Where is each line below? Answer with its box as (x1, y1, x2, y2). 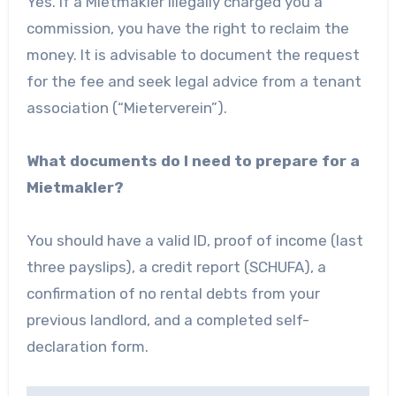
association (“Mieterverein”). (26, 98, 227, 117)
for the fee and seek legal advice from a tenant (26, 72, 362, 90)
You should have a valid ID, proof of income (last (26, 231, 363, 249)
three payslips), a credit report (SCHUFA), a (26, 257, 326, 276)
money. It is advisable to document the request (26, 45, 360, 64)
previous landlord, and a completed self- (26, 310, 309, 329)
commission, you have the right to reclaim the (26, 19, 349, 37)
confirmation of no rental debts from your (26, 284, 320, 302)
